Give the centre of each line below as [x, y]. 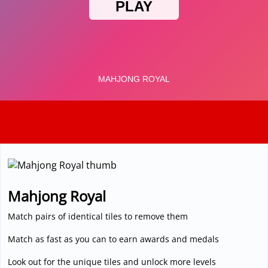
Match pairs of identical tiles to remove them [98, 216]
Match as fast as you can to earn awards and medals [113, 239]
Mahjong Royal [57, 196]
